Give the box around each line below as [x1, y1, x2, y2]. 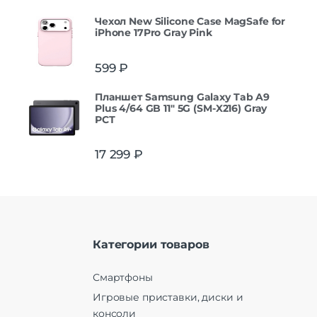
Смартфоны [93, 270, 153, 284]
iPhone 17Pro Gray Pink [95, 26, 212, 40]
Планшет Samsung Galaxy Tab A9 [95, 90, 270, 103]
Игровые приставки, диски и [93, 291, 243, 304]
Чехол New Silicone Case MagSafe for [95, 15, 286, 28]
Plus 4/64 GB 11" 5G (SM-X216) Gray [95, 101, 267, 115]
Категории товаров [93, 238, 209, 252]
